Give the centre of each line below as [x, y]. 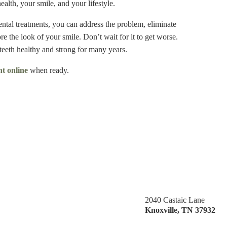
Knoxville [161, 210]
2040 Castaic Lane [175, 200]
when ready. [48, 70]
